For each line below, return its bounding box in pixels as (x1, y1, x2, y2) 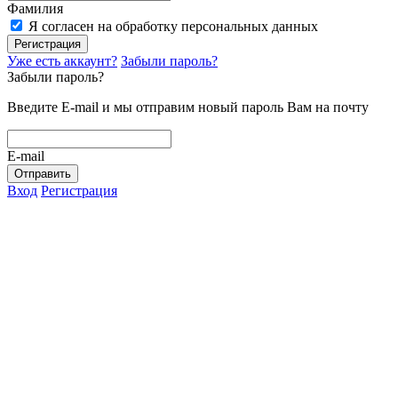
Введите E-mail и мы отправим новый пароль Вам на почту (7, 99, 369, 115)
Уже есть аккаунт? (7, 52, 117, 68)
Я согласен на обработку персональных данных (28, 18, 318, 34)
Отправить (14, 166, 71, 180)
